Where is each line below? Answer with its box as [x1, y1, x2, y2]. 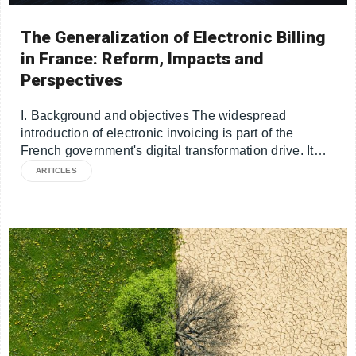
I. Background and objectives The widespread [21, 109, 287, 123]
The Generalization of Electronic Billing [21, 28, 326, 48]
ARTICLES [36, 166, 77, 176]
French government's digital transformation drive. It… [21, 144, 327, 158]
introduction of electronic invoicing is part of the [21, 126, 294, 141]
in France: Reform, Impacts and [21, 49, 264, 69]
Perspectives [21, 71, 123, 91]
